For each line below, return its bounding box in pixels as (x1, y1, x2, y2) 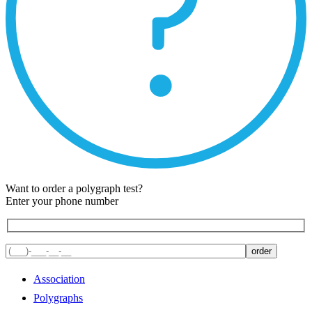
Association (33, 272, 85, 285)
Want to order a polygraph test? (6, 182, 143, 195)
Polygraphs (33, 291, 83, 304)
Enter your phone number (6, 195, 118, 208)
